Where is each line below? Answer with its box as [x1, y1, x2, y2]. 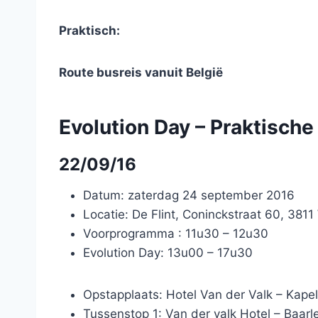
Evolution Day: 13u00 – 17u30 [83, 246, 253, 260]
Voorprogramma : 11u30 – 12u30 [83, 226, 268, 241]
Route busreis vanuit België [59, 65, 223, 79]
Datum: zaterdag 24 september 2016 [83, 188, 295, 202]
